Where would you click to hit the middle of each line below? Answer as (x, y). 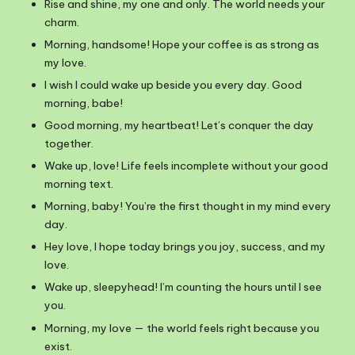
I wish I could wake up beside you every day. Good (173, 84)
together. (69, 143)
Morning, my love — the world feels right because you (182, 328)
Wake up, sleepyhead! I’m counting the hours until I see (183, 287)
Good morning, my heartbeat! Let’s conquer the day (179, 125)
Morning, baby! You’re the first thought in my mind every (188, 206)
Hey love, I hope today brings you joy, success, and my (185, 247)
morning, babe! (84, 103)
